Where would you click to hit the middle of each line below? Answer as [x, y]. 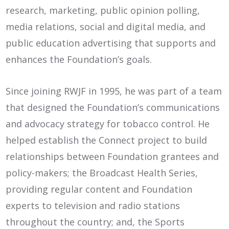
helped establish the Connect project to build [107, 140]
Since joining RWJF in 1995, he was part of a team [114, 91]
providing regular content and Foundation [99, 189]
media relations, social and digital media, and [106, 26]
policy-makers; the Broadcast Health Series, [102, 173]
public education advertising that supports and [111, 43]
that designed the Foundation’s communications [113, 107]
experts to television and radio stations [93, 205]
